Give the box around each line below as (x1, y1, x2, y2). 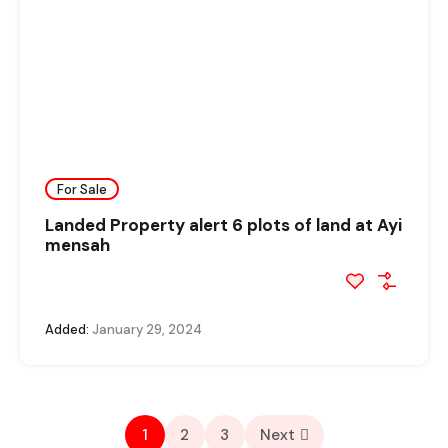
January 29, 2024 (89, 321, 202, 339)
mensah (45, 234, 110, 257)
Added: (45, 321, 89, 339)
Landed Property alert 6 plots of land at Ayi (45, 214, 402, 237)
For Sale (57, 180, 107, 198)
